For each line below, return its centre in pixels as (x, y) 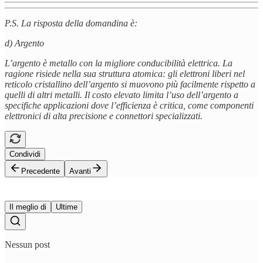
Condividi (25, 154)
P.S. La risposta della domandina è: (71, 23)
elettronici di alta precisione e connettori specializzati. (104, 116)
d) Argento (24, 43)
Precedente (41, 171)
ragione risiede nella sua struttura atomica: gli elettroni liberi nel (125, 74)
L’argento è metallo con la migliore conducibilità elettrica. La (119, 63)
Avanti (80, 171)
